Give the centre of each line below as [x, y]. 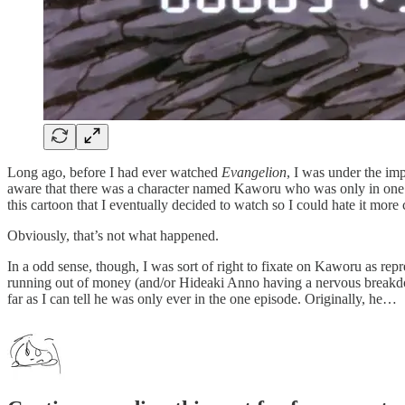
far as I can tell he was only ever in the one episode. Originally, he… [202, 298]
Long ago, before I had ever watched [114, 172]
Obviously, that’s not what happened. [113, 235]
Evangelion [254, 172]
